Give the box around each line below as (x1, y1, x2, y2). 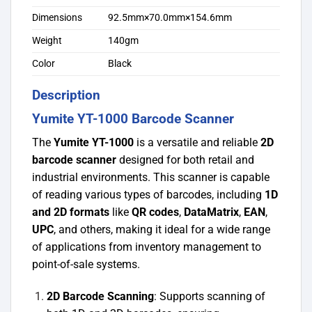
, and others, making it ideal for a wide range (54, 223, 270, 237)
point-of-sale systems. (32, 258, 140, 272)
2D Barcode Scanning (46, 290, 154, 304)
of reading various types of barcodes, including (32, 188, 265, 202)
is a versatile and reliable (134, 136, 260, 150)
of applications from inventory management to (32, 240, 261, 254)
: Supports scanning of (153, 290, 265, 304)
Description (32, 87, 100, 104)
